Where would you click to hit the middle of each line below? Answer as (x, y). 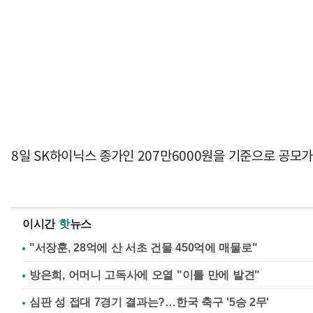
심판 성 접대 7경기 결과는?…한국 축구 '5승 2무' (149, 302)
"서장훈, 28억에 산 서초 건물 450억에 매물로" (144, 248)
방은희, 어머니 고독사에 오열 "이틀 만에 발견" (145, 275)
